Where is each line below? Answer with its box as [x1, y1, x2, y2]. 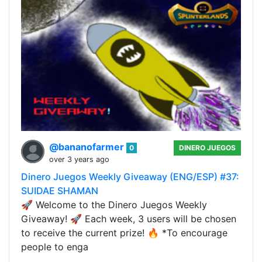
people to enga [21, 240, 88, 253]
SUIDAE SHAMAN [21, 184, 98, 196]
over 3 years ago [49, 154, 109, 164]
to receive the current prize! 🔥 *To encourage [21, 226, 227, 239]
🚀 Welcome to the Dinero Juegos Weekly [21, 198, 207, 211]
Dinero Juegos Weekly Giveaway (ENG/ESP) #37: [21, 170, 239, 182]
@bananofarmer [49, 140, 126, 153]
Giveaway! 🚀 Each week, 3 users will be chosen [21, 212, 236, 225]
